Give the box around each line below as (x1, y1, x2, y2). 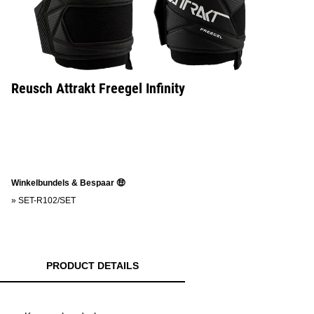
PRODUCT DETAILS (46, 260, 139, 271)
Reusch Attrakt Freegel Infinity (11, 80, 185, 97)
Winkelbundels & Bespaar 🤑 (11, 178, 125, 188)
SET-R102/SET (18, 196, 76, 205)
